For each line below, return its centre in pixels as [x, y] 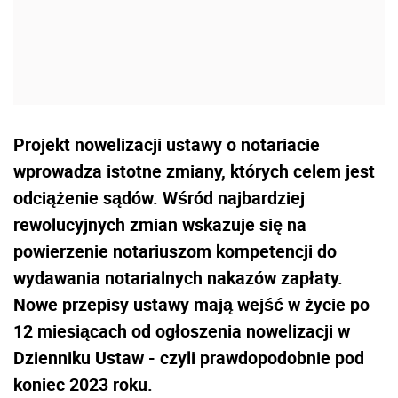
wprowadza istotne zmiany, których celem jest [194, 171]
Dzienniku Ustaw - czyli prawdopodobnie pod [189, 358]
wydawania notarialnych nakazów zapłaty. [178, 278]
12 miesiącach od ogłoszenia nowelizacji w [182, 331]
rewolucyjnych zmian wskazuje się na [160, 225]
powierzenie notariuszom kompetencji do [175, 251]
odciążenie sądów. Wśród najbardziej [159, 198]
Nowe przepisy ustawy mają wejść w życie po [191, 305]
